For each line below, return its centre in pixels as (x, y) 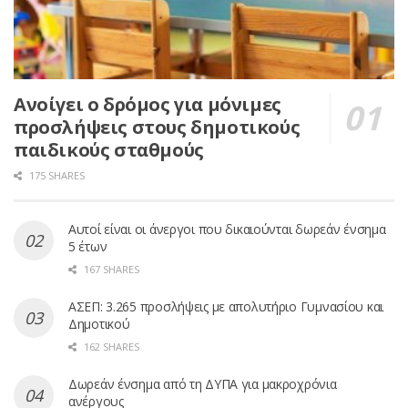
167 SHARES (110, 270)
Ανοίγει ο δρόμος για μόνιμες (148, 105)
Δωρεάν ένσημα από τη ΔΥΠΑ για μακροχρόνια (203, 384)
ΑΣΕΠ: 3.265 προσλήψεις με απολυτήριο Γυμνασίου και (226, 307)
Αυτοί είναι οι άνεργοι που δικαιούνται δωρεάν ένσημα (227, 229)
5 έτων (88, 247)
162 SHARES (110, 347)
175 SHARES (56, 176)
